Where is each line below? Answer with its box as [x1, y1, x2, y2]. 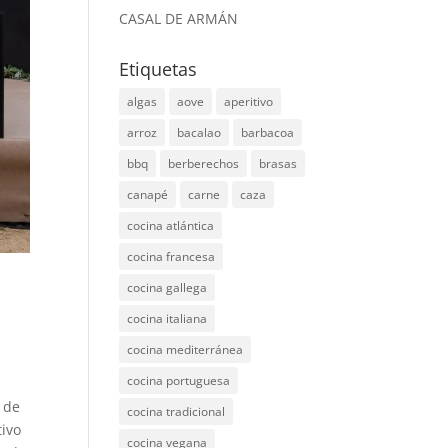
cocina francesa [127, 248, 216, 265]
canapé [127, 186, 169, 203]
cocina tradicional [127, 403, 226, 420]
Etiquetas [119, 57, 198, 81]
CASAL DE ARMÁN [119, 9, 239, 28]
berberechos [168, 155, 240, 172]
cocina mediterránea [127, 341, 244, 358]
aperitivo [224, 93, 274, 110]
